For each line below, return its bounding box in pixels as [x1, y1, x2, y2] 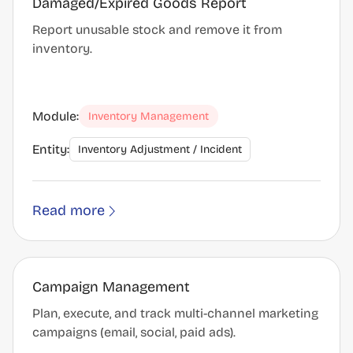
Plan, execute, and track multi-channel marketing [32, 306, 318, 321]
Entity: [32, 141, 69, 157]
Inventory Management [88, 110, 209, 123]
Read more [32, 202, 105, 219]
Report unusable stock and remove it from [32, 22, 282, 37]
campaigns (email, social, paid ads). [32, 325, 236, 340]
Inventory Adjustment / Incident [78, 143, 242, 156]
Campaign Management [32, 278, 190, 295]
